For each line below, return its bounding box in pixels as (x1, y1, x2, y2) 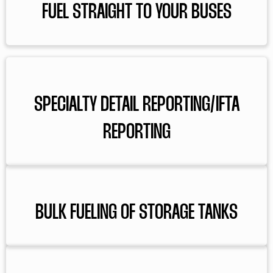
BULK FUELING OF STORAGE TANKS (35, 203, 238, 223)
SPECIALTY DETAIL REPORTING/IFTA (34, 95, 239, 115)
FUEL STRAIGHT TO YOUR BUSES (41, 2, 232, 23)
